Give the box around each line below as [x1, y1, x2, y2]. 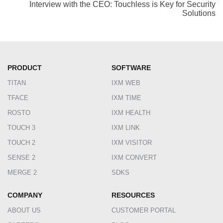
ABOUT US [7, 207, 41, 215]
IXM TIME [111, 94, 141, 102]
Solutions [182, 9, 216, 18]
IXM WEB [111, 79, 140, 87]
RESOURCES [111, 191, 155, 200]
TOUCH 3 [7, 124, 35, 132]
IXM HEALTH [111, 109, 150, 117]
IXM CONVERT [111, 154, 157, 162]
